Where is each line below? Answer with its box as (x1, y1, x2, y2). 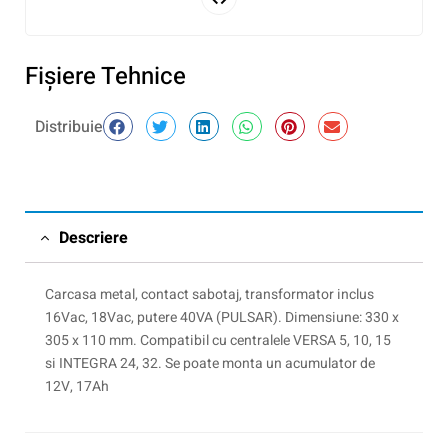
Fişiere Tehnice (25, 59, 186, 94)
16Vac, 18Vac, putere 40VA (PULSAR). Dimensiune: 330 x (45, 307, 399, 328)
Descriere (59, 226, 128, 250)
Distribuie (35, 115, 103, 139)
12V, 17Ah (45, 376, 109, 397)
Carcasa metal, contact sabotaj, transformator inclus (45, 284, 374, 305)
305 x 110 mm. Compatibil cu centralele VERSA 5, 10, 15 (45, 330, 391, 351)
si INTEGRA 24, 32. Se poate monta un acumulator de (45, 353, 375, 374)
